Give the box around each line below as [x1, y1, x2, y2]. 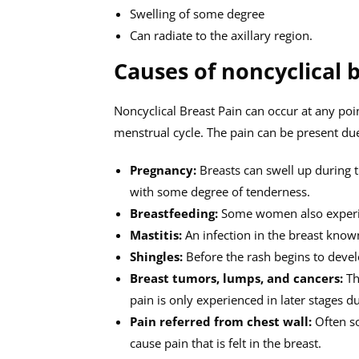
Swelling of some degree [130, 6, 264, 22]
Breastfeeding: [130, 205, 221, 221]
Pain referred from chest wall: [130, 313, 312, 329]
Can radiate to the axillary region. [130, 27, 313, 43]
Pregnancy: [130, 162, 196, 178]
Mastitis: [130, 227, 182, 243]
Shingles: [130, 248, 183, 264]
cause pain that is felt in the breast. [130, 335, 321, 351]
